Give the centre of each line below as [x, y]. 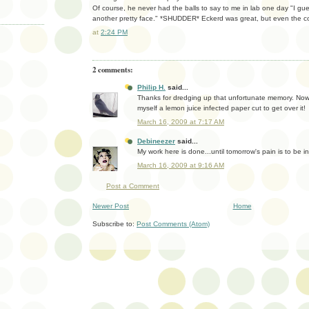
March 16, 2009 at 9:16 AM [181, 165]
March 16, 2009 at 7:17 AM [181, 122]
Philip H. [151, 88]
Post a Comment [133, 186]
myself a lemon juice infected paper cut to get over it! [221, 108]
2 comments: [113, 70]
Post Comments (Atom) [173, 224]
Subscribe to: [114, 224]
